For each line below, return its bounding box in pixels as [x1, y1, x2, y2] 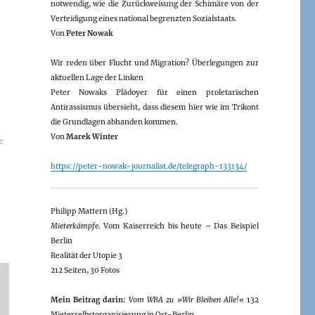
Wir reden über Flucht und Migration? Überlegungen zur [50, 58, 259, 67]
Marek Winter [65, 131, 118, 141]
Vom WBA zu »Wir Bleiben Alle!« [129, 295, 244, 304]
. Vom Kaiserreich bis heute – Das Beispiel [98, 221, 259, 231]
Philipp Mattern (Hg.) [50, 206, 127, 216]
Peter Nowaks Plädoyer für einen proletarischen [50, 87, 259, 97]
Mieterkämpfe [50, 221, 98, 231]
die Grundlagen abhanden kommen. [50, 117, 178, 127]
